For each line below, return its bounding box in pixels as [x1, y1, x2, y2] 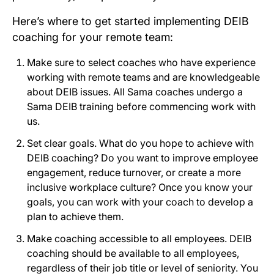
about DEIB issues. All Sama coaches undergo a [27, 85, 243, 98]
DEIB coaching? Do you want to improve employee [27, 151, 258, 164]
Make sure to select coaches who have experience [27, 56, 256, 68]
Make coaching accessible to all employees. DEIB [27, 232, 251, 245]
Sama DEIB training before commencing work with [27, 100, 256, 113]
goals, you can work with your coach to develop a [27, 195, 253, 208]
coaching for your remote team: [12, 30, 173, 43]
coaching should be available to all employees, [27, 246, 239, 259]
